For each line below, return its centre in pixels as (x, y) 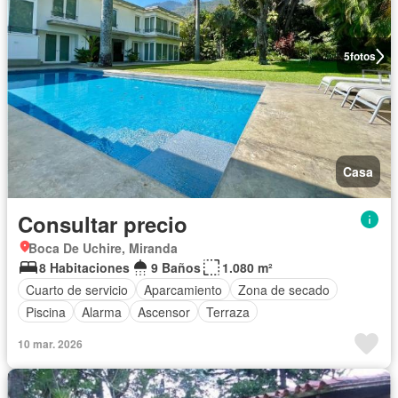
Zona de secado (284, 289)
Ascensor (164, 311)
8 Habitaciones (84, 268)
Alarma (102, 311)
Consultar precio (103, 224)
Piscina (46, 311)
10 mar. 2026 (50, 344)
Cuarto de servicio (77, 289)
